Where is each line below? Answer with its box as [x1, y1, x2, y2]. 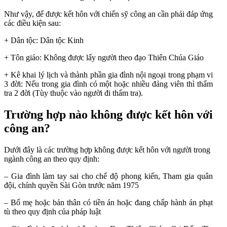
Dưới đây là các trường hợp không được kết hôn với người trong [4, 145, 210, 154]
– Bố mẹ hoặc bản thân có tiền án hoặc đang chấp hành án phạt [4, 198, 213, 207]
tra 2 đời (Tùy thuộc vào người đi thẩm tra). [4, 89, 143, 97]
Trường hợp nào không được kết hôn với [4, 107, 213, 121]
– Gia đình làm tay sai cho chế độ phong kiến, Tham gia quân [4, 171, 213, 180]
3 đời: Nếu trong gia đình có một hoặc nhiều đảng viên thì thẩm [4, 80, 213, 88]
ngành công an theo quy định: [4, 154, 99, 163]
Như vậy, [4, 10, 34, 18]
